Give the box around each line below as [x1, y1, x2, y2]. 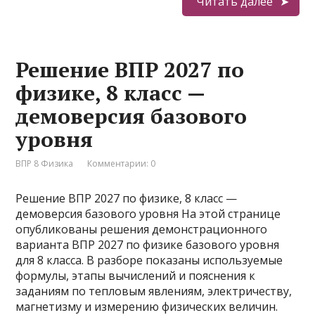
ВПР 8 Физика [15, 157, 74, 169]
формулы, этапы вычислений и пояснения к [15, 268, 256, 283]
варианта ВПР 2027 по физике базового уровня [15, 237, 280, 252]
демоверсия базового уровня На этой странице [15, 206, 281, 221]
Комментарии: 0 [87, 157, 156, 169]
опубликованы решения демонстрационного [15, 221, 268, 237]
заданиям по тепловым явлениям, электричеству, [15, 283, 292, 299]
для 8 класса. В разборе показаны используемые [15, 252, 283, 268]
